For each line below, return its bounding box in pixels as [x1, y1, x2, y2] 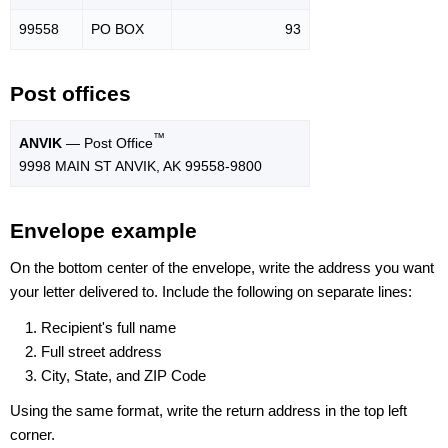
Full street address [41, 342, 162, 360]
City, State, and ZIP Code [41, 366, 206, 384]
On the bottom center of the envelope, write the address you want [10, 259, 434, 277]
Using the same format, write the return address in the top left [10, 401, 407, 419]
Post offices [10, 82, 131, 106]
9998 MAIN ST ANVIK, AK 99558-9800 [19, 157, 262, 174]
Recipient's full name [41, 318, 176, 336]
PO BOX [91, 21, 144, 38]
